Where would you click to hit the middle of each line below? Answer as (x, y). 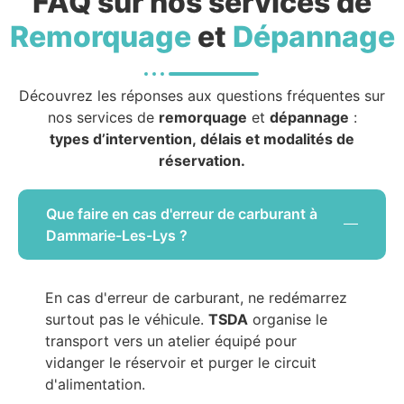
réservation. (202, 161)
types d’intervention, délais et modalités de (202, 139)
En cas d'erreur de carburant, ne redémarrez (196, 298)
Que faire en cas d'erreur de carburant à (182, 214)
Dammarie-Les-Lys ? (117, 236)
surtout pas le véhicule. (127, 320)
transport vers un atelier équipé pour (171, 341)
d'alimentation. (95, 385)
